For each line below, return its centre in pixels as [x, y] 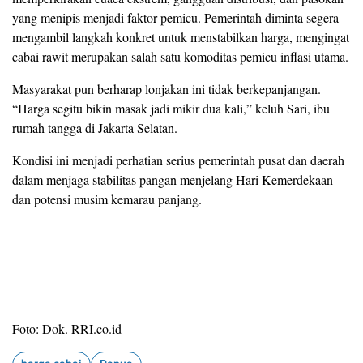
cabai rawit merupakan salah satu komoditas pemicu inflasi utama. [180, 57]
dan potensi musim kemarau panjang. [107, 199]
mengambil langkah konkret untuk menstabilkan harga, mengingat [181, 37]
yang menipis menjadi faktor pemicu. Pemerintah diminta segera [175, 18]
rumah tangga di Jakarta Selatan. [95, 128]
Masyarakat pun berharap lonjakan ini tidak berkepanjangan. [167, 89]
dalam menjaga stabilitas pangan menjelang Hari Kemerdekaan [173, 180]
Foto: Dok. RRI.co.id [67, 329]
